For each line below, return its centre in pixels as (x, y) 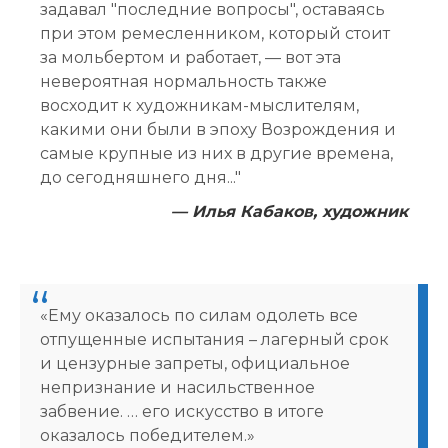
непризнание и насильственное (177, 387)
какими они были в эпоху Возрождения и (218, 129)
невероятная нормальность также (183, 81)
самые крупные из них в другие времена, (216, 153)
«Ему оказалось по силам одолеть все (199, 315)
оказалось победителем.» (147, 435)
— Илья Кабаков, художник (289, 211)
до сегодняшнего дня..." (140, 177)
